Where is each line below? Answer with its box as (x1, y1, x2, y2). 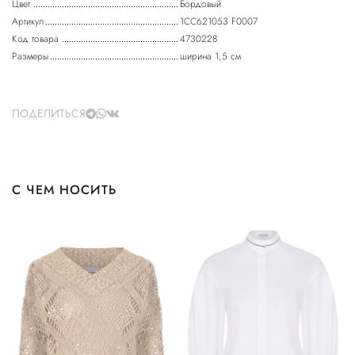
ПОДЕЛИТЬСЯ (12, 105, 86, 122)
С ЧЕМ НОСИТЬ (12, 181, 116, 200)
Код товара (12, 32, 59, 47)
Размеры (12, 49, 48, 64)
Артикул (12, 14, 44, 29)
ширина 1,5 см (180, 49, 241, 64)
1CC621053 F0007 (180, 14, 258, 29)
